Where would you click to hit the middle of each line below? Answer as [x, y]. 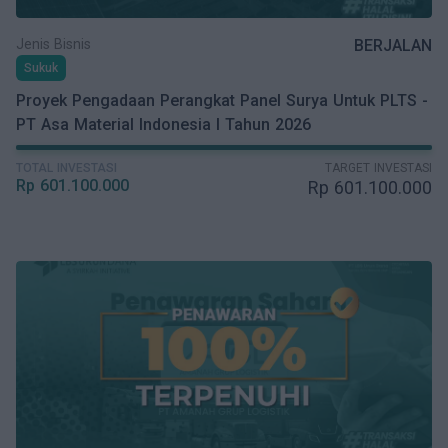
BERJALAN [393, 45]
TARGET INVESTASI [378, 168]
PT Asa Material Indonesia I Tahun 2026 [163, 124]
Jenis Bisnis [53, 44]
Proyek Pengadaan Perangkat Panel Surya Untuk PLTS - [222, 100]
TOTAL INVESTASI [66, 168]
